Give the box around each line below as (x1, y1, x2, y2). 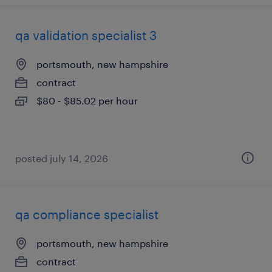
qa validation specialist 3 (15, 28, 157, 42)
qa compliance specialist (15, 207, 158, 222)
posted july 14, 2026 (15, 152, 108, 164)
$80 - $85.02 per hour (36, 95, 138, 106)
